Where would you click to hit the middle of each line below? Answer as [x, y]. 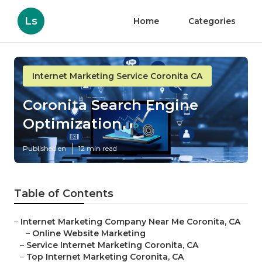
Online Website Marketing [89, 234]
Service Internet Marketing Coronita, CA [112, 245]
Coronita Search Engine [111, 105]
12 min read [98, 149]
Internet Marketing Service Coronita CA [117, 76]
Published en [44, 149]
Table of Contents [64, 194]
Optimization [72, 124]
